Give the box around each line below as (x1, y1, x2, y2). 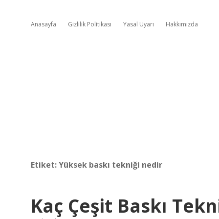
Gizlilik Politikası (68, 20, 111, 28)
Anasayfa (31, 20, 56, 28)
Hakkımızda (166, 20, 198, 28)
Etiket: (31, 159, 59, 170)
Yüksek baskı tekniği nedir (59, 159, 162, 170)
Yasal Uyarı (123, 20, 154, 28)
